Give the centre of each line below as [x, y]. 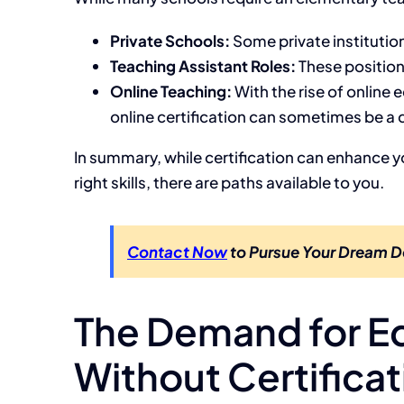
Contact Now [177, 252]
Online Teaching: [171, 91]
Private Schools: [170, 41]
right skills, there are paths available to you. [229, 182]
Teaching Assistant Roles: [203, 66]
